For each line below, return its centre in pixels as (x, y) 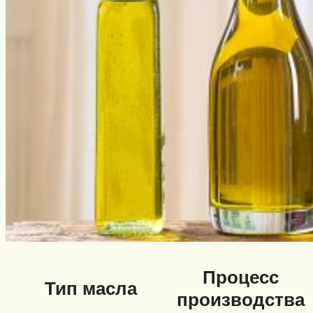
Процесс (241, 277)
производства (241, 299)
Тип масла (91, 288)
